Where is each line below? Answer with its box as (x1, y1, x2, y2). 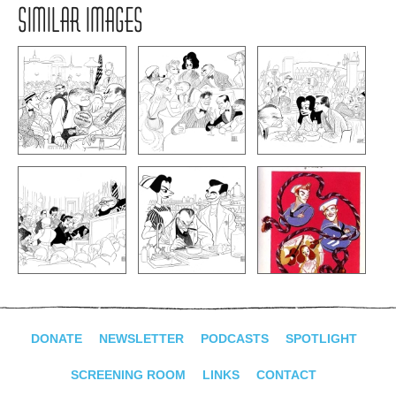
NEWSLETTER (98, 331, 184, 346)
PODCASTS (200, 331, 269, 346)
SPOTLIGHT (285, 331, 357, 346)
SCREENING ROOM (71, 368, 186, 383)
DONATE (30, 331, 82, 346)
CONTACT (256, 368, 316, 383)
